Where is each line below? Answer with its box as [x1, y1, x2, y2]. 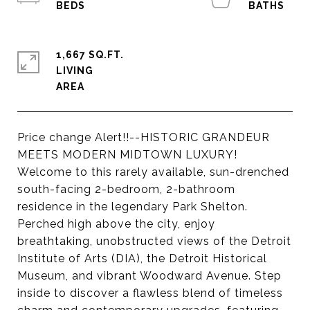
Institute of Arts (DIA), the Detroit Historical [17, 252, 267, 265]
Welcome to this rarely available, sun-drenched [17, 165, 289, 179]
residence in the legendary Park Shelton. [17, 200, 248, 213]
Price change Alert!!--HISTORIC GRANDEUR [17, 131, 270, 144]
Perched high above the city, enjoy [17, 217, 215, 230]
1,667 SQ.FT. [56, 49, 124, 60]
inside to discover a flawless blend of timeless [17, 286, 283, 300]
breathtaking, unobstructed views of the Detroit [17, 235, 291, 248]
